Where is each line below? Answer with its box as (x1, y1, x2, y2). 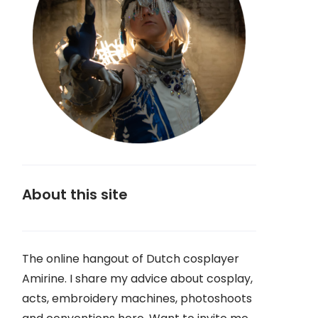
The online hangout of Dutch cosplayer (22, 251, 239, 267)
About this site (22, 185, 128, 204)
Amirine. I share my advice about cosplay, (22, 270, 253, 287)
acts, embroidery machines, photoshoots (22, 290, 252, 307)
